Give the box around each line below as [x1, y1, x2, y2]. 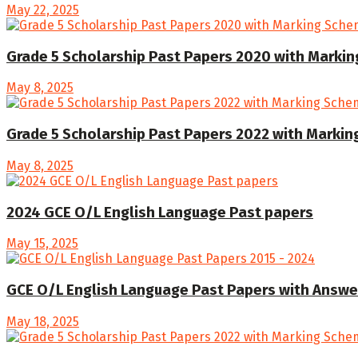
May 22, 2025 [6, 2, 79, 18]
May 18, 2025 [6, 313, 79, 329]
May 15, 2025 [6, 236, 78, 252]
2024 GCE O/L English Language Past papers [6, 203, 313, 221]
